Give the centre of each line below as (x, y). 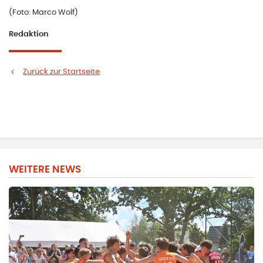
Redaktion (29, 35)
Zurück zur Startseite (62, 72)
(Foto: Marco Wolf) (43, 13)
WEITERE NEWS (45, 169)
